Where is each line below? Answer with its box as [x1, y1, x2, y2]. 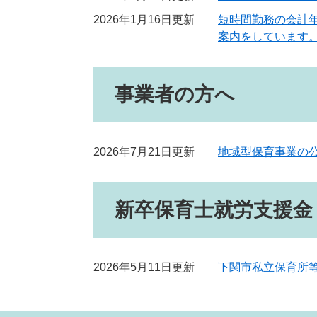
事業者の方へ [115, 83, 235, 105]
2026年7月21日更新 [93, 145, 195, 158]
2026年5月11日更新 [93, 260, 195, 273]
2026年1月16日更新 [93, 13, 195, 25]
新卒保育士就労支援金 [115, 198, 313, 221]
